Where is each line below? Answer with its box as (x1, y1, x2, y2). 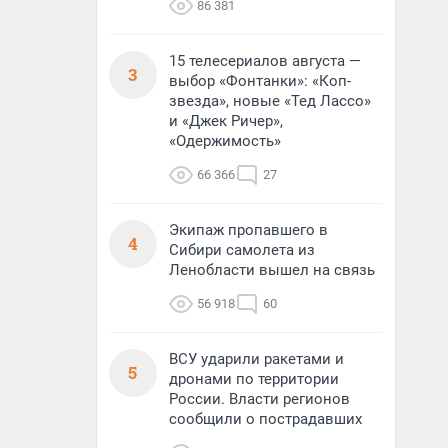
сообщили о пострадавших (169, 410, 362, 428)
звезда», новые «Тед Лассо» (169, 92, 371, 110)
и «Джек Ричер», (169, 112, 283, 130)
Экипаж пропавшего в (169, 221, 328, 239)
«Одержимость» (169, 132, 281, 150)
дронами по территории (169, 370, 339, 388)
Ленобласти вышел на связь (169, 261, 375, 279)
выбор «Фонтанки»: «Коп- (169, 72, 351, 90)
